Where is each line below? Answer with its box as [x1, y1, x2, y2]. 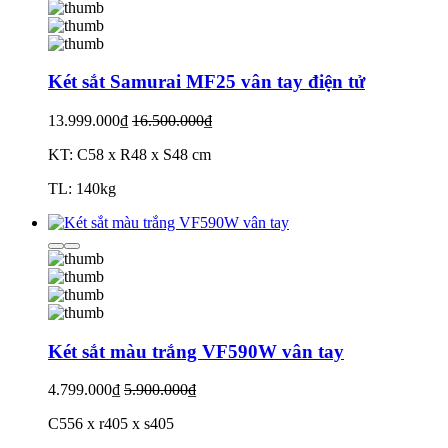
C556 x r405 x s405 [48, 415, 174, 433]
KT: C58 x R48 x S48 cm [48, 145, 211, 163]
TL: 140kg [48, 179, 116, 197]
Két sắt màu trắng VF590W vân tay [48, 340, 344, 362]
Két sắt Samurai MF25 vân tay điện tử [48, 71, 365, 93]
